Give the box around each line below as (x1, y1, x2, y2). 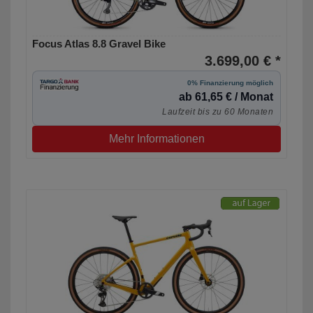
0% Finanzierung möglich (187, 79, 273, 87)
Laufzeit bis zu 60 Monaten (162, 107, 273, 117)
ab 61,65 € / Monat (179, 91, 273, 103)
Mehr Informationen (108, 133, 205, 145)
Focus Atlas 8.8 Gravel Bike (32, 38, 166, 50)
